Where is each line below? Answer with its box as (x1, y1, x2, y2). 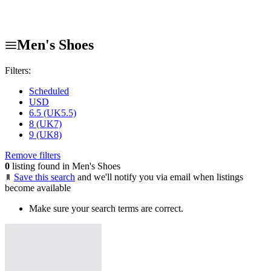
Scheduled (29, 85, 69, 96)
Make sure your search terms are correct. (29, 203, 183, 214)
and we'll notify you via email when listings (77, 171, 243, 182)
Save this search (14, 171, 75, 182)
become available (5, 182, 71, 193)
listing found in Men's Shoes (10, 160, 120, 171)
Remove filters (5, 149, 60, 160)
